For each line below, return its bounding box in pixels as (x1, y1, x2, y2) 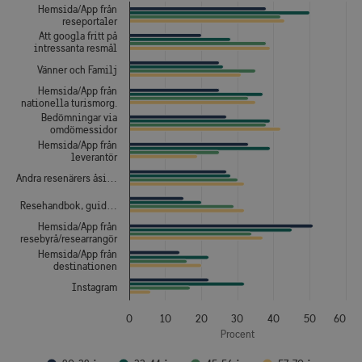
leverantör (70, 150, 119, 163)
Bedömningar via (40, 111, 118, 124)
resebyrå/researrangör (19, 232, 119, 245)
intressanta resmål (33, 41, 118, 54)
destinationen (53, 259, 118, 272)
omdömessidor (49, 123, 119, 136)
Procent (220, 328, 255, 341)
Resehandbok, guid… (19, 199, 118, 212)
